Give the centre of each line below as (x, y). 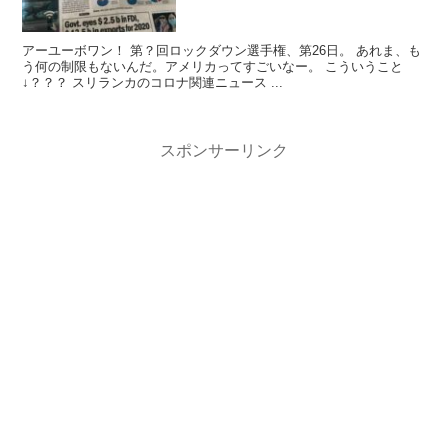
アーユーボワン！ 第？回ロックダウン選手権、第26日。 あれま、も (76, 51)
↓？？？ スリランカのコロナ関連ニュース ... (277, 83)
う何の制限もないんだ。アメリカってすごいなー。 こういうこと (174, 67)
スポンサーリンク (224, 150)
